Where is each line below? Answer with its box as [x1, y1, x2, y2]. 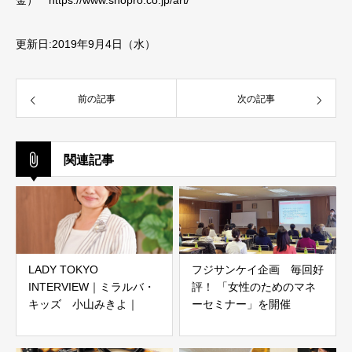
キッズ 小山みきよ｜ [28, 297, 138, 310]
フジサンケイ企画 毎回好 [192, 262, 324, 276]
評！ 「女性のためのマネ [192, 280, 316, 293]
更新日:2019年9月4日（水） [16, 37, 156, 50]
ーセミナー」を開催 [192, 297, 291, 310]
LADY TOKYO [28, 262, 98, 276]
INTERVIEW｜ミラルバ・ [28, 280, 155, 293]
